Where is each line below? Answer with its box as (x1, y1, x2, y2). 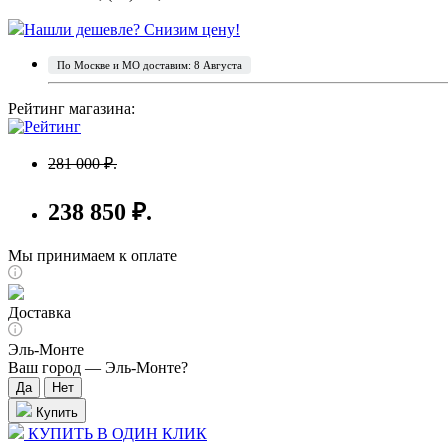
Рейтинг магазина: (8, 99, 135, 117)
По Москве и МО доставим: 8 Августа (57, 58, 242, 71)
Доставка (8, 303, 71, 321)
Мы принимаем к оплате (8, 246, 177, 264)
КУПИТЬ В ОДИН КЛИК (24, 424, 207, 442)
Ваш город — (8, 358, 105, 376)
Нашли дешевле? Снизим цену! (24, 20, 240, 38)
